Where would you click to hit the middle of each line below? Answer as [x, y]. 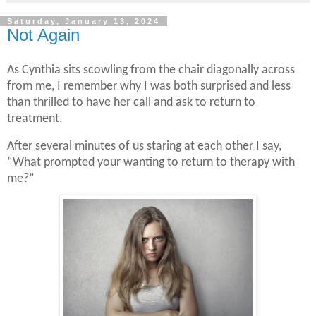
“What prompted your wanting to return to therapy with [151, 162]
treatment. [35, 119]
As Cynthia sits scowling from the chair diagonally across [151, 71]
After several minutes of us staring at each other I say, [144, 146]
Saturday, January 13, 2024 [84, 22]
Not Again [43, 35]
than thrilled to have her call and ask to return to [131, 103]
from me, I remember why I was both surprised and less [149, 87]
